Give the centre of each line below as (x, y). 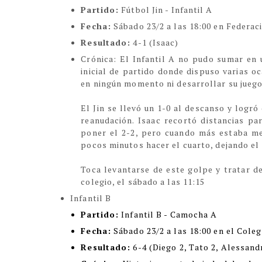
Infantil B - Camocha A (169, 214)
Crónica (97, 59)
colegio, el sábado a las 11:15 (143, 182)
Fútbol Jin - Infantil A (166, 10)
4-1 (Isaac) (155, 42)
